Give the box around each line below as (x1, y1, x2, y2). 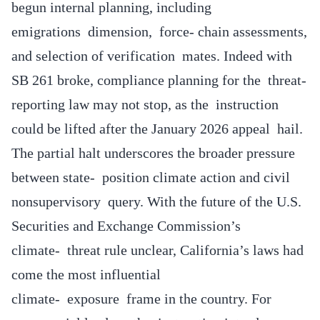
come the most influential (11, 266, 161, 282)
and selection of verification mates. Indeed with (11, 47, 292, 64)
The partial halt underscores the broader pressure (11, 144, 295, 161)
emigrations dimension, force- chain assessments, (11, 23, 307, 39)
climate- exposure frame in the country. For (11, 290, 271, 306)
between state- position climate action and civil (11, 169, 290, 185)
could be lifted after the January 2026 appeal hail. (11, 120, 306, 136)
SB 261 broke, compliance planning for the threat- (11, 71, 306, 88)
